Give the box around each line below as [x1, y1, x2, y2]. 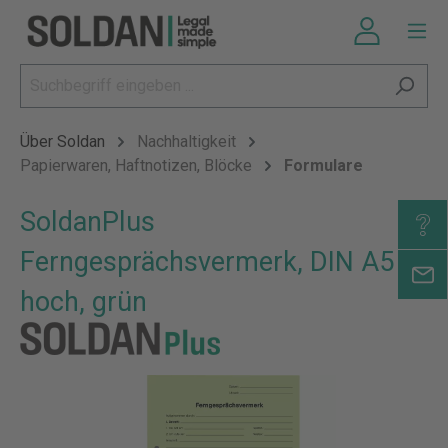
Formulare [284, 156, 363, 175]
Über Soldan [20, 132, 105, 151]
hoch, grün [20, 286, 147, 318]
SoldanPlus [20, 206, 155, 238]
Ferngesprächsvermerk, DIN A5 [20, 246, 394, 278]
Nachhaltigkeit [137, 132, 236, 151]
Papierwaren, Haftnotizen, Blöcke [20, 156, 252, 175]
